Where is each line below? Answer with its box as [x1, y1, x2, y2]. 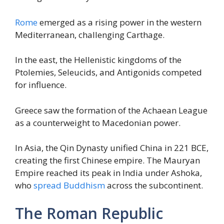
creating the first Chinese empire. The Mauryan [15, 154, 200, 166]
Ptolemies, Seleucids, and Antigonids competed [15, 66, 202, 78]
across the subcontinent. [105, 179, 203, 191]
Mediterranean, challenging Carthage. [15, 28, 164, 40]
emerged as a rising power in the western [37, 16, 201, 28]
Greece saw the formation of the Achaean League [15, 104, 207, 116]
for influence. [15, 79, 66, 91]
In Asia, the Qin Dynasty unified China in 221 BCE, [15, 142, 208, 154]
